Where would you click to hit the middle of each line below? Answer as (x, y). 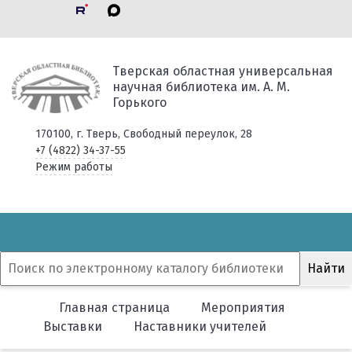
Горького (139, 103)
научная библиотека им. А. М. (201, 87)
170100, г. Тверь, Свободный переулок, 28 (143, 134)
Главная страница (114, 308)
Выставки (73, 326)
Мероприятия (243, 308)
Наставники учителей (198, 326)
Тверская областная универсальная (222, 71)
